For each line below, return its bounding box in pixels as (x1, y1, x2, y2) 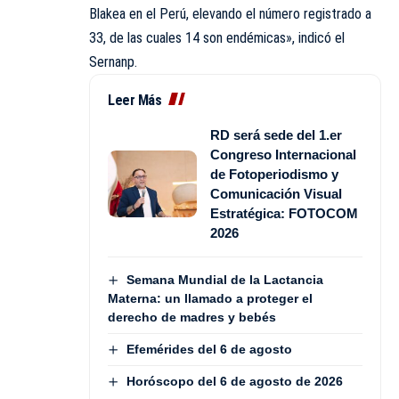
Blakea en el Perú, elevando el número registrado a (89, 4, 371, 22)
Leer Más (108, 91, 161, 109)
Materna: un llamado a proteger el (108, 290, 313, 305)
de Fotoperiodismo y (210, 166, 338, 182)
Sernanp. (89, 53, 137, 70)
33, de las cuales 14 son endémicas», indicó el (89, 28, 345, 46)
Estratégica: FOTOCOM (210, 205, 358, 221)
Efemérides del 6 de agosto (126, 341, 292, 356)
